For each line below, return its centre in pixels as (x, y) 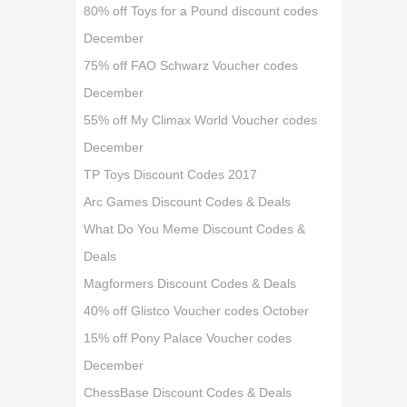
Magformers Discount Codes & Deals (190, 283)
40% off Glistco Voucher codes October (197, 311)
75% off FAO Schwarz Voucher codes (191, 65)
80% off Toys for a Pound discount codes (201, 11)
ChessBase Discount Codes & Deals (188, 392)
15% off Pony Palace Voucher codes (188, 338)
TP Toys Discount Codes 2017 (171, 174)
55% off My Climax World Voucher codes (201, 120)
